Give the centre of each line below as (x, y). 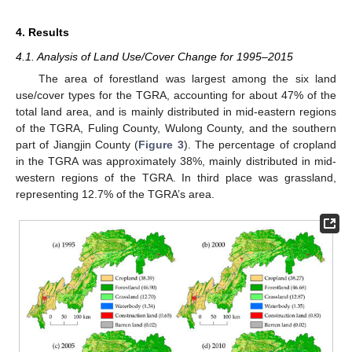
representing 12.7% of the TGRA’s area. (115, 194)
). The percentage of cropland (260, 144)
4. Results (42, 32)
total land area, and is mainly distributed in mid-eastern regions (176, 111)
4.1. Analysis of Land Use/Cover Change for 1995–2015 (154, 56)
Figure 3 (161, 144)
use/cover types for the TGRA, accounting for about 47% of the (176, 95)
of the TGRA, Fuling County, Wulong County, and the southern (176, 128)
